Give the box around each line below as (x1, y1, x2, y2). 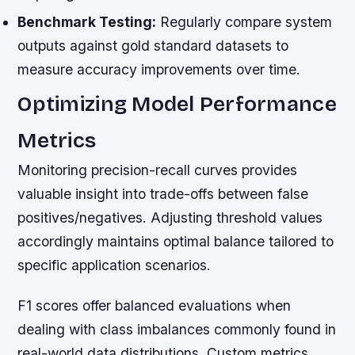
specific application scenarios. (17, 256, 212, 273)
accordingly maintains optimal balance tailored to (17, 232, 334, 250)
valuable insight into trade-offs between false (17, 185, 309, 202)
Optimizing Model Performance (17, 90, 337, 116)
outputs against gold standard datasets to (17, 36, 289, 54)
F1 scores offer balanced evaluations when (17, 297, 292, 315)
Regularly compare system (156, 13, 333, 30)
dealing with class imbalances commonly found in (17, 321, 337, 338)
